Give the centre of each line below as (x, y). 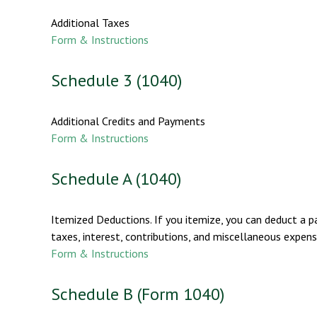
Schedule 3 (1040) (116, 80)
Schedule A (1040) (116, 178)
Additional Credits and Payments (128, 121)
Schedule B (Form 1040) (138, 294)
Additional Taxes (90, 22)
